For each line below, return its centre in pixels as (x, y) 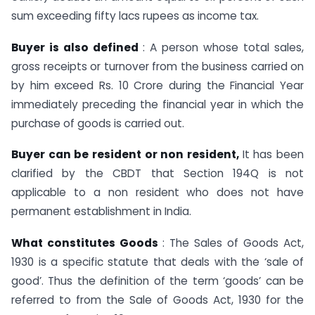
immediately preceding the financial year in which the (157, 104)
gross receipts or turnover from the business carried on (157, 66)
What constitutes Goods (87, 243)
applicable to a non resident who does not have (157, 193)
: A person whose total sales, (223, 47)
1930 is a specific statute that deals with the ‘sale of (157, 262)
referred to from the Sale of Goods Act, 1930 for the (157, 300)
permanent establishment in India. (101, 212)
